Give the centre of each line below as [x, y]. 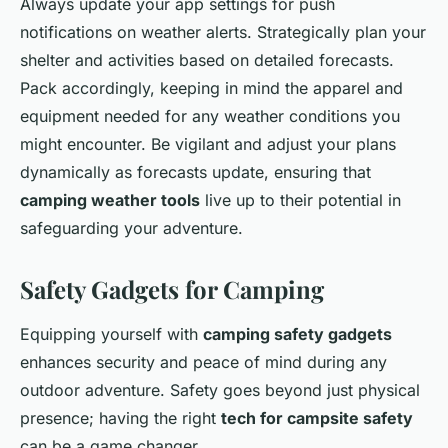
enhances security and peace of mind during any [203, 361]
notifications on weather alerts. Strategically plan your [223, 31]
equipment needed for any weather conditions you [210, 115]
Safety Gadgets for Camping [172, 288]
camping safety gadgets [297, 333]
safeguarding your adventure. [131, 227]
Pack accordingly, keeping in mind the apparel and [211, 87]
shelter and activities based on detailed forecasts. [207, 59]
